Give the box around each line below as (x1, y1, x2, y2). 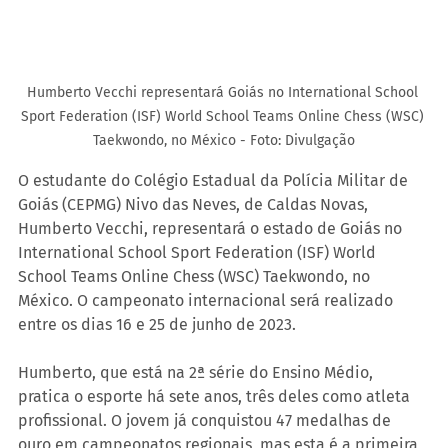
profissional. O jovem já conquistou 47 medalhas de (18, 411, 395, 431)
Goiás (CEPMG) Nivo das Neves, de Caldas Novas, (18, 195, 372, 215)
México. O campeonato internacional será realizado (18, 291, 397, 311)
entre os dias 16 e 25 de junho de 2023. (18, 315, 296, 335)
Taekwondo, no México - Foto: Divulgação (93, 132, 355, 150)
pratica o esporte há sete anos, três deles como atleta (18, 387, 414, 407)
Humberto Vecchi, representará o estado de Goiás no (18, 219, 406, 239)
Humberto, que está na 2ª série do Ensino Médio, (18, 363, 377, 383)
